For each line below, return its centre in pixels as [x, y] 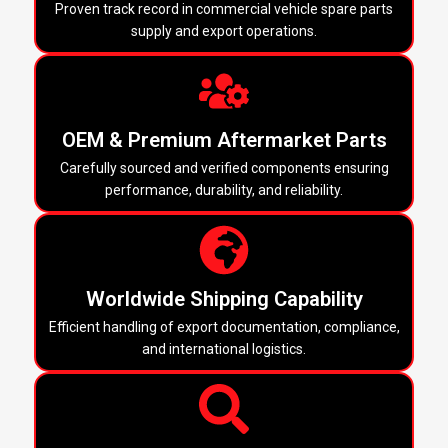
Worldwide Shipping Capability [224, 299]
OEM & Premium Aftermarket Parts [224, 140]
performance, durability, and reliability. [224, 190]
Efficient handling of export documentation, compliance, [224, 327]
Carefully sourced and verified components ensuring [224, 168]
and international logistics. [224, 349]
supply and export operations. [224, 31]
